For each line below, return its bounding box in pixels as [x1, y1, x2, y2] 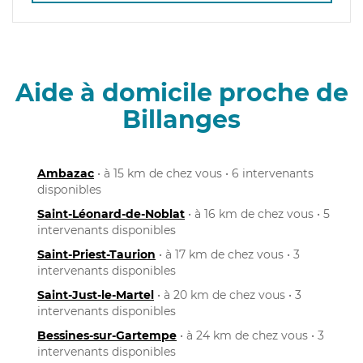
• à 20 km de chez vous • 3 [154, 287, 301, 302]
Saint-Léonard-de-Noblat [37, 206, 185, 221]
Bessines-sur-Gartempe [37, 327, 177, 343]
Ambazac [37, 165, 94, 181]
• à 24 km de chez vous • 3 [177, 327, 324, 343]
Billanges [122, 104, 241, 135]
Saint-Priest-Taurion [37, 246, 156, 262]
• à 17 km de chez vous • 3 [156, 246, 300, 262]
